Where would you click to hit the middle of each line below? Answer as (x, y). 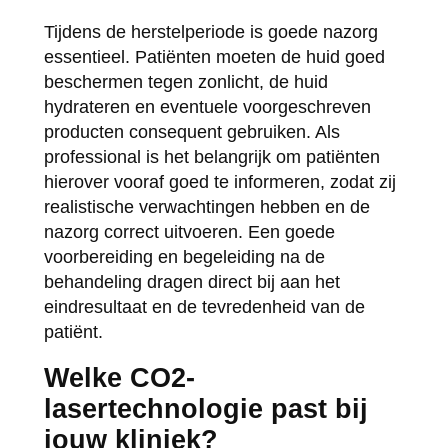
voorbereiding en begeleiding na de (184, 256)
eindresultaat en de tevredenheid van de (204, 306)
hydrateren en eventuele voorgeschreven (207, 106)
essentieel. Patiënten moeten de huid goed (214, 56)
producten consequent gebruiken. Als (191, 131)
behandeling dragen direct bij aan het (191, 281)
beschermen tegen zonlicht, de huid (185, 81)
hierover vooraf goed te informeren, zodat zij (219, 181)
